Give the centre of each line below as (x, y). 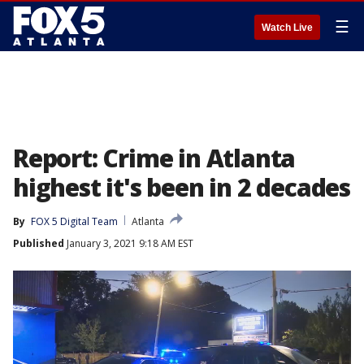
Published (39, 243)
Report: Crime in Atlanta (154, 158)
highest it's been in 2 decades (182, 187)
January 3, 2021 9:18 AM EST (129, 243)
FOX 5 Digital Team (74, 221)
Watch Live (287, 28)
